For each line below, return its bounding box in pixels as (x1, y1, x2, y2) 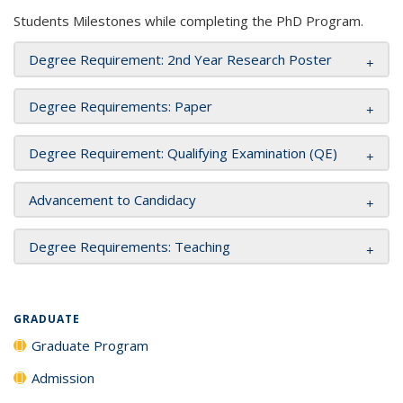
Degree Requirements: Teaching (29, 237, 230, 255)
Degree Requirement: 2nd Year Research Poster (29, 49, 332, 68)
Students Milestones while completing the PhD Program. (13, 11, 363, 30)
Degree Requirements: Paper (29, 96, 212, 115)
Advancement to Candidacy (29, 190, 196, 209)
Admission (31, 368, 94, 387)
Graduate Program (31, 336, 148, 354)
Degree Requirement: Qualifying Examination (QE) (29, 143, 337, 162)
